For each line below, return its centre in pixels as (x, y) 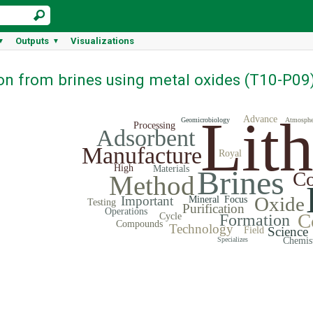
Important (147, 201)
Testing (101, 202)
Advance (260, 119)
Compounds (139, 224)
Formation (254, 220)
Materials (171, 168)
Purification (213, 208)
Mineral (204, 199)
